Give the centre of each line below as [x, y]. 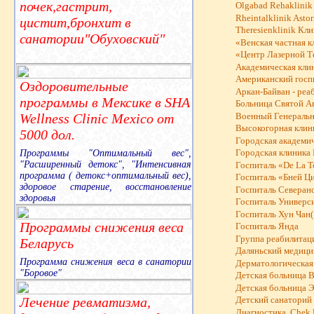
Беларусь [47, 243]
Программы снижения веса [102, 227]
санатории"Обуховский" [92, 38]
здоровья [38, 198]
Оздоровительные [74, 86]
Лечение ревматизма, [85, 302]
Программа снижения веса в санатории [105, 261]
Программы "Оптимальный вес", [105, 153]
